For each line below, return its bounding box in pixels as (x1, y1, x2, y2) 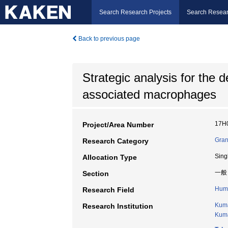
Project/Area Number (82, 121, 154, 129)
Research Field (82, 186, 134, 194)
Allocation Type (82, 153, 137, 161)
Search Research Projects (99, 9, 172, 16)
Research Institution (82, 202, 153, 210)
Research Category (82, 137, 149, 145)
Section (82, 169, 109, 178)
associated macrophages (82, 88, 216, 101)
